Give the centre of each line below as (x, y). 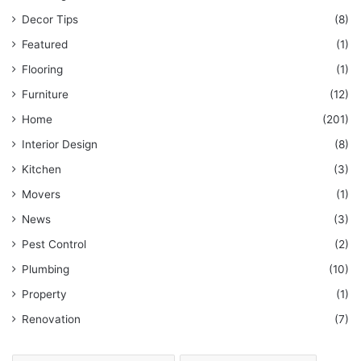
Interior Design (60, 145)
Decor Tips (50, 20)
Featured (45, 45)
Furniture (45, 95)
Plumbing (46, 270)
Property (44, 295)
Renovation (51, 320)
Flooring (42, 70)
